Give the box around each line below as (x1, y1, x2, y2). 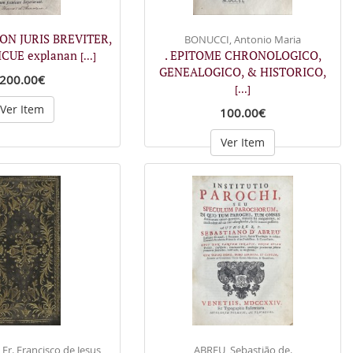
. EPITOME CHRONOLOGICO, (164, 46, 321, 63)
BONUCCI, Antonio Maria (184, 32, 301, 46)
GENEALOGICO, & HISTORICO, (159, 63, 326, 80)
